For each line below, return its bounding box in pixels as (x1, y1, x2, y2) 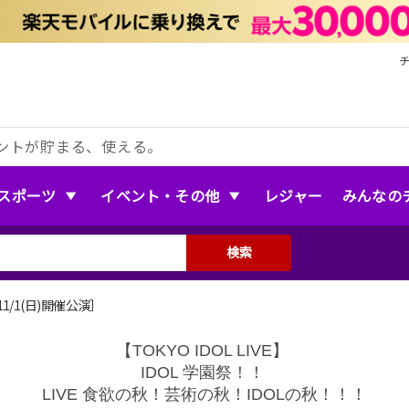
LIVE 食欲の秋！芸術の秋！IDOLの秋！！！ (42, 384, 367, 404)
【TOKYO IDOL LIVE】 (116, 341, 293, 360)
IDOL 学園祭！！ (140, 362, 269, 382)
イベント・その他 (100, 184, 220, 206)
